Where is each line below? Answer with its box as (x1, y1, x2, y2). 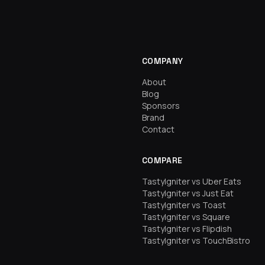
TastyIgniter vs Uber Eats (142, 176, 241, 187)
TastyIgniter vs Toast (142, 199, 226, 211)
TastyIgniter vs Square (142, 211, 230, 222)
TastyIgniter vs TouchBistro (142, 235, 250, 246)
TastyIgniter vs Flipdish (142, 223, 232, 234)
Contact (142, 124, 174, 135)
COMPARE (142, 155, 183, 166)
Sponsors (142, 100, 180, 111)
